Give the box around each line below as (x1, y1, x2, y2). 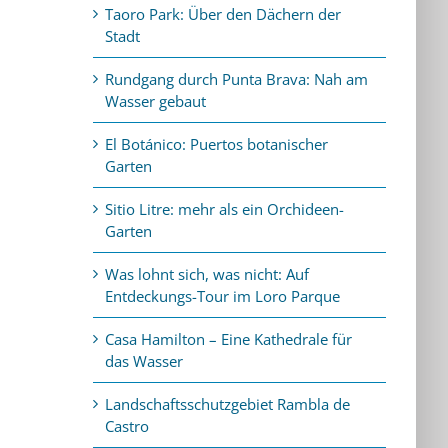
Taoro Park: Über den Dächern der (105, 3, 342, 24)
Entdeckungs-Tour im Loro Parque (105, 285, 341, 306)
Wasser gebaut (105, 90, 207, 111)
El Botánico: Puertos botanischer (105, 133, 329, 154)
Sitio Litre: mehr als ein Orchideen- (105, 198, 345, 219)
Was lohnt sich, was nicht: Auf (105, 263, 310, 284)
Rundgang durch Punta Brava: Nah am (105, 68, 369, 89)
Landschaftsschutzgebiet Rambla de (105, 393, 351, 414)
